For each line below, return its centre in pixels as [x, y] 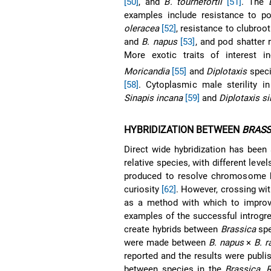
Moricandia [147, 71]
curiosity [143, 189]
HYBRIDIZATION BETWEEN [183, 129]
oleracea [142, 28]
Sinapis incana [154, 98]
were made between [166, 242]
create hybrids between [172, 229]
